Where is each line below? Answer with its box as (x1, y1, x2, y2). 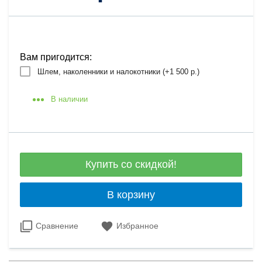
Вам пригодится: (20, 51, 92, 62)
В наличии (51, 94, 88, 104)
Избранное (116, 220, 159, 230)
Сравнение (36, 220, 79, 230)
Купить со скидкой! (85, 158, 177, 171)
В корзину (107, 188, 155, 201)
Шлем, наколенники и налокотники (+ (37, 67, 170, 76)
